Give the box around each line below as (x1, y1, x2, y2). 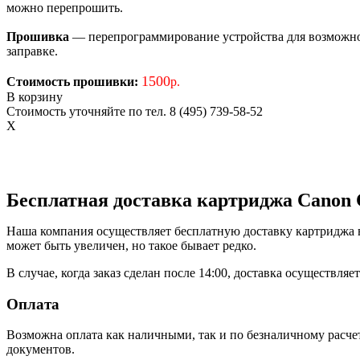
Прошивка (6, 29, 69, 43)
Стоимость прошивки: (6, 74, 138, 88)
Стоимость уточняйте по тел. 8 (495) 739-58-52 (6, 104, 263, 118)
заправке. (6, 43, 58, 58)
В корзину (6, 89, 63, 104)
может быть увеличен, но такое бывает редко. (6, 238, 256, 252)
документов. (6, 342, 75, 357)
